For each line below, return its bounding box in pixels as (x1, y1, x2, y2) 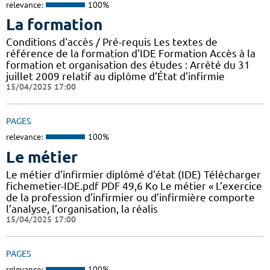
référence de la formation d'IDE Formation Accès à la (6, 48, 256, 60)
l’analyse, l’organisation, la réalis (6, 202, 158, 215)
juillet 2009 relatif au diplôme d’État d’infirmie (6, 71, 225, 83)
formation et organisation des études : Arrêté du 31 (6, 59, 250, 71)
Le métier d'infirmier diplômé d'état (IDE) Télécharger (6, 168, 261, 180)
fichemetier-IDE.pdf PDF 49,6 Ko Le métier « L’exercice (6, 180, 262, 192)
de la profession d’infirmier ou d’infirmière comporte (6, 191, 255, 203)
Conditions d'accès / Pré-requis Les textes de (6, 36, 218, 48)
